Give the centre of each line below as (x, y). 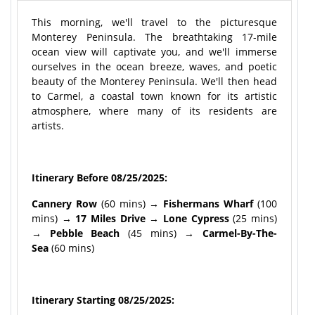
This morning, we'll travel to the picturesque (154, 22)
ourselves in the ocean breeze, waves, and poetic (154, 66)
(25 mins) (253, 218)
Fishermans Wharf (208, 203)
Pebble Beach (85, 233)
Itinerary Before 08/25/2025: (99, 177)
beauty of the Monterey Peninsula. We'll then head (154, 81)
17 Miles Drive (110, 218)
